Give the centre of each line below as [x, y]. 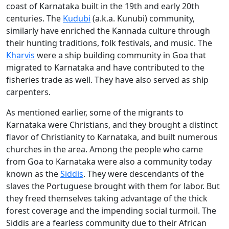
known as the [33, 174]
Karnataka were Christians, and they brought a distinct [112, 125]
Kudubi [77, 19]
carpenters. [28, 92]
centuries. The [35, 19]
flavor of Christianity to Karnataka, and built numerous [112, 137]
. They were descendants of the [144, 174]
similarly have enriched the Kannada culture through [108, 31]
